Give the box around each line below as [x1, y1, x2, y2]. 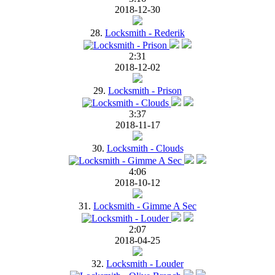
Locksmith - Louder [106, 258, 184, 269]
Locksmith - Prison [108, 85, 182, 96]
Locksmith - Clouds [106, 142, 184, 153]
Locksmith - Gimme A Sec [93, 200, 196, 211]
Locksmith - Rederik [105, 27, 185, 38]
